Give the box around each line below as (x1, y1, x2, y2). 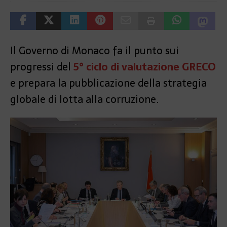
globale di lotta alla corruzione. (10, 91, 159, 107)
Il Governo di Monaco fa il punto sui (10, 42, 179, 59)
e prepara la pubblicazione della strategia (10, 74, 207, 91)
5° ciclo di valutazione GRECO (73, 58, 216, 75)
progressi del (10, 58, 73, 75)
